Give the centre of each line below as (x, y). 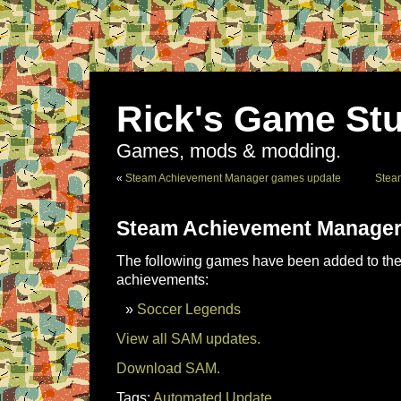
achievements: (162, 279)
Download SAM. (168, 368)
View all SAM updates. (188, 338)
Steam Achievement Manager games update (233, 178)
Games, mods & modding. (229, 151)
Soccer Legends (189, 309)
